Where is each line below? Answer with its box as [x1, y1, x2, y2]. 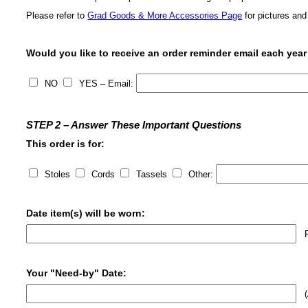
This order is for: [26, 138, 105, 150]
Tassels [133, 169, 170, 180]
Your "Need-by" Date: [26, 267, 127, 279]
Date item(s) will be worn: [26, 208, 146, 219]
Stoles [42, 169, 74, 180]
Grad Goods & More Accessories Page [87, 10, 243, 21]
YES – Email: [76, 78, 137, 89]
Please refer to [26, 10, 88, 21]
